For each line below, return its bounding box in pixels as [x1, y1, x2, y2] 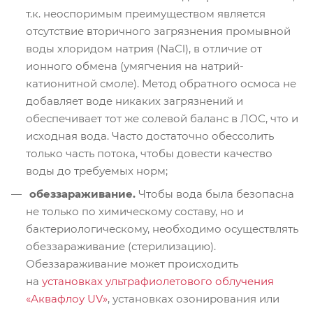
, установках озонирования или [108, 292, 279, 306]
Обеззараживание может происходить [26, 257, 238, 271]
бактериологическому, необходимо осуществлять [26, 222, 298, 236]
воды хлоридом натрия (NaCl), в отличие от [26, 42, 262, 56]
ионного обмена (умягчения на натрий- [26, 59, 244, 73]
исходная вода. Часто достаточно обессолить [26, 129, 274, 143]
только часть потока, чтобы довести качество [26, 147, 272, 161]
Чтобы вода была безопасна [136, 187, 294, 201]
